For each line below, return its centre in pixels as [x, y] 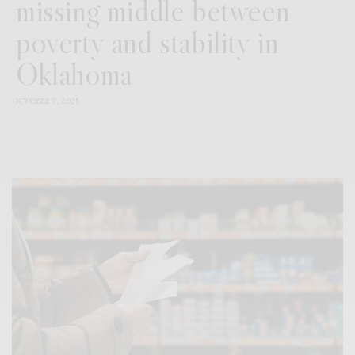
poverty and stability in [147, 42]
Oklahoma [74, 74]
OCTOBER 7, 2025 [46, 101]
